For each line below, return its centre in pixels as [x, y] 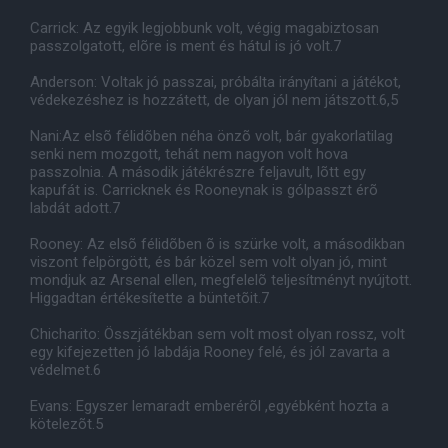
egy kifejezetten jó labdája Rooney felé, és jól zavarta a [210, 352]
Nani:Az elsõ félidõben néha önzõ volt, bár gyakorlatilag [211, 136]
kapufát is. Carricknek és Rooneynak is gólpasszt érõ [204, 190]
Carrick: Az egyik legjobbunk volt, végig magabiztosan [204, 28]
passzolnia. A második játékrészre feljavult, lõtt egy [198, 172]
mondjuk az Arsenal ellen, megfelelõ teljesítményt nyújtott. [221, 280]
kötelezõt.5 [66, 424]
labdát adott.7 [77, 208]
